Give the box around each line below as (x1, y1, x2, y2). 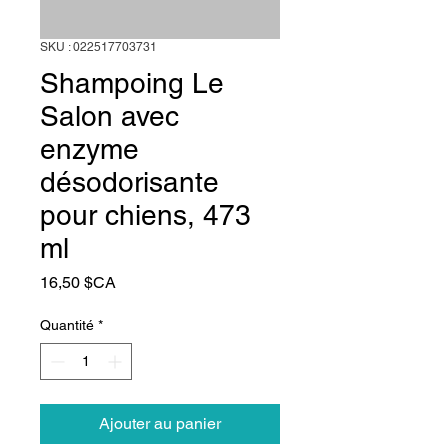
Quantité (40, 316, 94, 333)
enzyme (40, 132, 139, 165)
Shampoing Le (40, 66, 224, 99)
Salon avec (40, 99, 179, 132)
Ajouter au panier (99, 413, 221, 433)
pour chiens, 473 (40, 198, 251, 231)
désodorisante (40, 165, 219, 198)
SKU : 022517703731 (40, 39, 157, 54)
